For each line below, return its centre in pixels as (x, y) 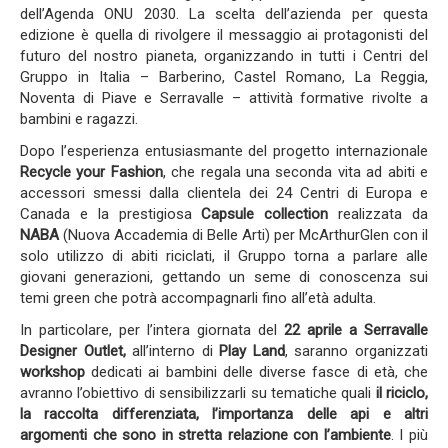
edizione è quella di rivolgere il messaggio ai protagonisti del (224, 35)
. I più (409, 435)
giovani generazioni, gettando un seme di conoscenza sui (224, 277)
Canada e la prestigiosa (111, 214)
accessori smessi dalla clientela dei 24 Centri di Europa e (224, 193)
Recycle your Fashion (91, 172)
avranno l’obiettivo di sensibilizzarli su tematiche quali (198, 393)
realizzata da (378, 214)
